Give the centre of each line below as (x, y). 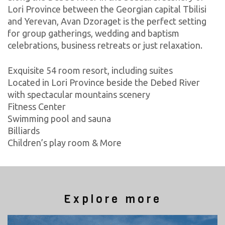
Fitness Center (37, 106)
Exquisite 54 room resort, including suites (90, 70)
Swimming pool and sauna (59, 118)
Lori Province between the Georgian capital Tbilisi (107, 9)
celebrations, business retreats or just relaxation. (105, 45)
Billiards (24, 130)
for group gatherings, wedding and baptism (93, 33)
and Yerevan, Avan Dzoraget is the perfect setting (107, 21)
